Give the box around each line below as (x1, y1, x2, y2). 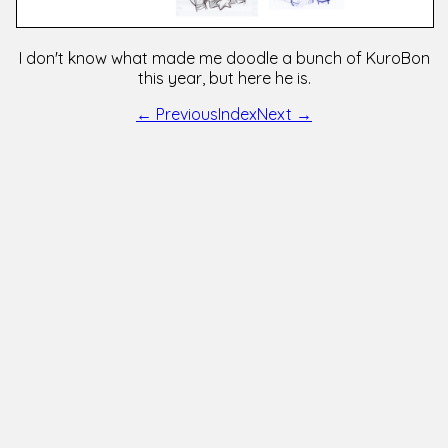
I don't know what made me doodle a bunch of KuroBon (18, 48, 430, 69)
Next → (257, 104, 312, 125)
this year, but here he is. (137, 68, 311, 89)
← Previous (136, 104, 218, 125)
